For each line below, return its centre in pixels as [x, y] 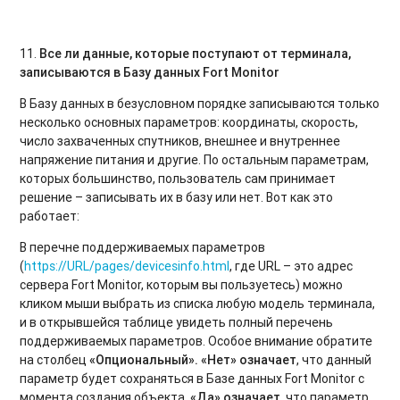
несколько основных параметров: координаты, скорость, [189, 122]
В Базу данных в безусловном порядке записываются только [200, 103]
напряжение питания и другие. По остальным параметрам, [195, 159]
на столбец [55, 359]
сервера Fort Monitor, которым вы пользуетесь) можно [182, 284]
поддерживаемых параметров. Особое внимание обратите [196, 341]
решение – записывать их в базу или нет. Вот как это [177, 197]
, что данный [334, 359]
